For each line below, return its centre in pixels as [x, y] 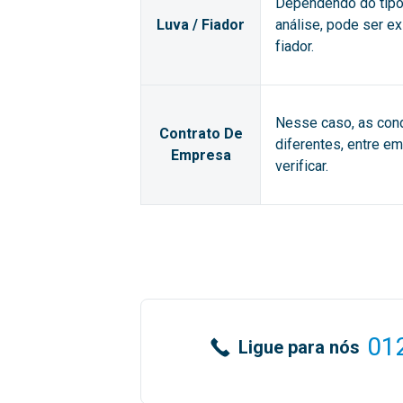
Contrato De [201, 134]
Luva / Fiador [201, 25]
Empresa [201, 155]
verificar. [302, 166]
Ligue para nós [299, 347]
